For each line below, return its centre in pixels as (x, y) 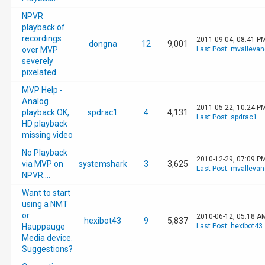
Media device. (47, 238)
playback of (43, 27)
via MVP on (42, 164)
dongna (103, 44)
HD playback (44, 124)
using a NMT (45, 204)
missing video (47, 135)
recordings (41, 38)
